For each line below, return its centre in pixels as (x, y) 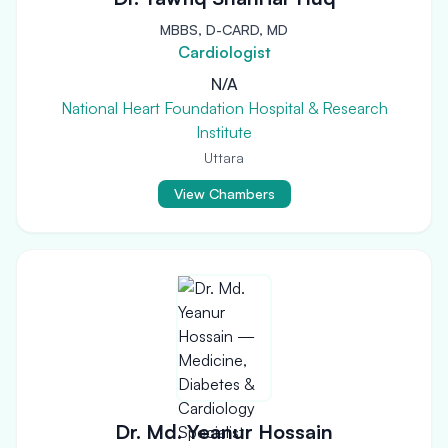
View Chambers (224, 193)
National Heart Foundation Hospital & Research (224, 108)
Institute (224, 132)
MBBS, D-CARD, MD (224, 29)
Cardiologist (224, 52)
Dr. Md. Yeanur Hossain (224, 431)
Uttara (224, 157)
